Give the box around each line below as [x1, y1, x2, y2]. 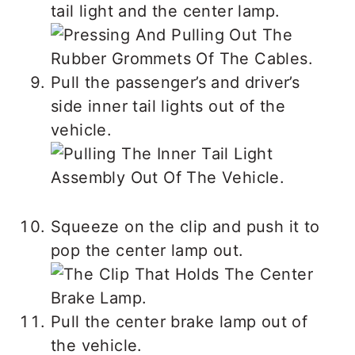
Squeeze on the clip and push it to [51, 216, 320, 236]
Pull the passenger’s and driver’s [51, 72, 300, 92]
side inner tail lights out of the [51, 96, 286, 116]
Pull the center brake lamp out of [51, 311, 308, 331]
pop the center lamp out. [51, 240, 244, 260]
